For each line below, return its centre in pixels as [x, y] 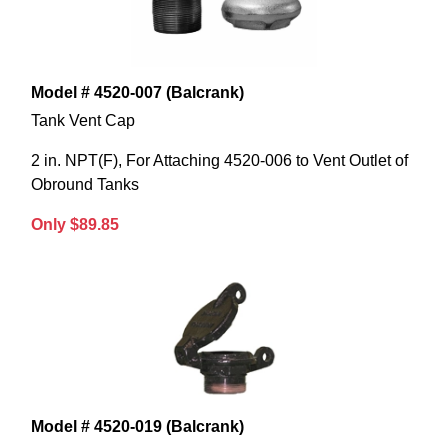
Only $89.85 [75, 225]
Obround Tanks [85, 185]
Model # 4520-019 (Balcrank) [137, 427]
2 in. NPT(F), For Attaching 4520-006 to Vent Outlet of [219, 161]
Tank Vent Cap [83, 121]
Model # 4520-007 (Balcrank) [137, 93]
